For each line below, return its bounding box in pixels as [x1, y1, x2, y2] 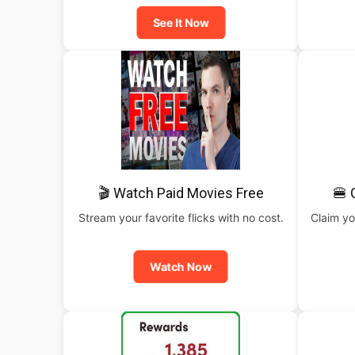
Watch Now [147, 259, 214, 274]
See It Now [150, 15, 212, 30]
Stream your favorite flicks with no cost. [78, 211, 284, 224]
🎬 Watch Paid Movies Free [97, 185, 264, 201]
